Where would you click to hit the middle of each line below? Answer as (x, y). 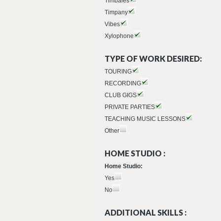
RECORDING (123, 83)
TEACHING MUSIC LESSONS (145, 119)
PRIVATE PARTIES (130, 107)
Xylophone (119, 36)
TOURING (118, 72)
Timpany (116, 12)
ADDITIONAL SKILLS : (146, 212)
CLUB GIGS (121, 95)
